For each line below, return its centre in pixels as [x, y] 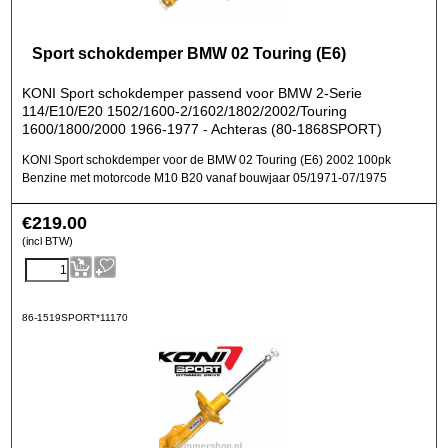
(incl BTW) [47, 241]
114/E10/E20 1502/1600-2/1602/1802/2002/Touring [184, 111]
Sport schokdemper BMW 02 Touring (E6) [189, 53]
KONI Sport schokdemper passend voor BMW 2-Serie [192, 93]
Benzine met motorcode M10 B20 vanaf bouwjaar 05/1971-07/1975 [204, 178]
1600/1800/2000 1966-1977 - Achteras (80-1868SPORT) [202, 129]
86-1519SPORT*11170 [75, 317]
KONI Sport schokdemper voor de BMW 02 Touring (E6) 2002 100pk [206, 160]
